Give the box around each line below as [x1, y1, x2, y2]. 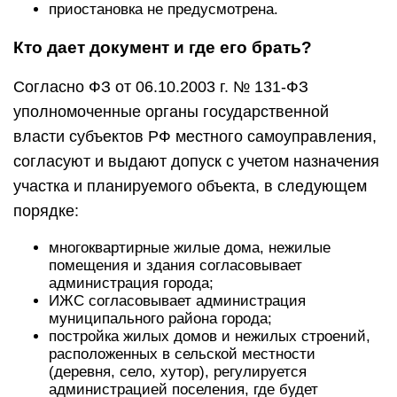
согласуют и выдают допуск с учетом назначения [13, 152, 379, 170]
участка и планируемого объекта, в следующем [13, 177, 367, 195]
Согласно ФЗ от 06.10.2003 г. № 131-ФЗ [13, 78, 308, 96]
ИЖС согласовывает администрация [49, 292, 306, 309]
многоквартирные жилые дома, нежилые [49, 239, 331, 256]
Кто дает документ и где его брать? [13, 38, 312, 57]
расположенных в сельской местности [49, 346, 315, 362]
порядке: [13, 202, 79, 220]
